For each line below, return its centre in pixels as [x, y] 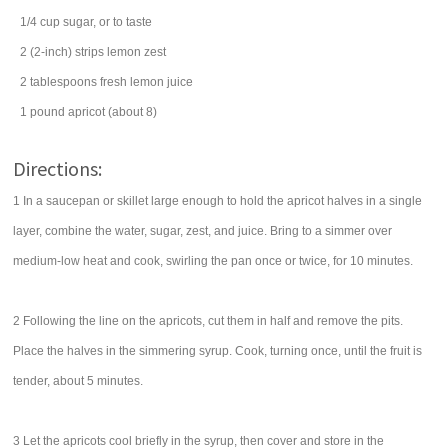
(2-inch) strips [67, 52]
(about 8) [133, 112]
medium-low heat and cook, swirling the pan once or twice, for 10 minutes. [213, 261]
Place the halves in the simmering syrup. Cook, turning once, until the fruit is [218, 351]
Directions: [58, 168]
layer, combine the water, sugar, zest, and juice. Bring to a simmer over [203, 231]
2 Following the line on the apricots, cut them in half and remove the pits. [208, 321]
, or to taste [123, 22]
